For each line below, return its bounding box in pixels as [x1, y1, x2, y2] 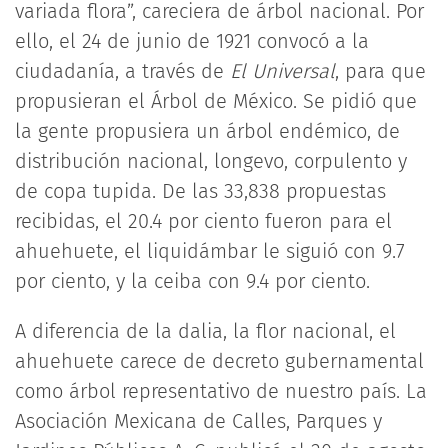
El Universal [230, 59, 335, 83]
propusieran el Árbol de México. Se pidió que [15, 89, 417, 113]
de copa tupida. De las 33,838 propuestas [15, 179, 386, 203]
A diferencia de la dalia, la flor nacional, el [15, 319, 396, 343]
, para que [335, 59, 426, 83]
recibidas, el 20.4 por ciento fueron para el [15, 209, 392, 233]
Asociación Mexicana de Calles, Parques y [15, 409, 382, 433]
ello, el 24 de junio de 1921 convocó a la [15, 29, 369, 53]
